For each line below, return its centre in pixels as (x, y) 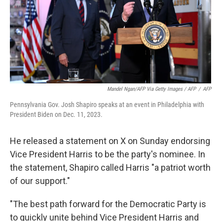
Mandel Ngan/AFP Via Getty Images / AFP (151, 89)
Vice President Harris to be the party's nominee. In (108, 154)
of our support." (40, 181)
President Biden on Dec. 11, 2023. (56, 114)
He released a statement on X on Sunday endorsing (110, 141)
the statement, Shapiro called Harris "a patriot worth (110, 167)
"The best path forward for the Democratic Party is (108, 204)
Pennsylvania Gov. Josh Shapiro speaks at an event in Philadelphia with (107, 105)
